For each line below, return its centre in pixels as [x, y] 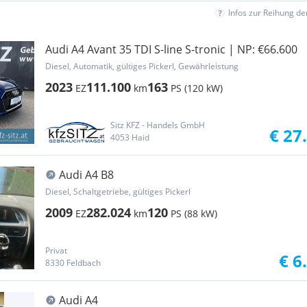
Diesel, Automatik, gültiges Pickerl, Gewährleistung [142, 66]
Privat [56, 250]
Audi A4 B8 [86, 175]
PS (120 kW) [197, 88]
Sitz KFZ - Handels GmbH [157, 125]
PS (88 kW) [194, 213]
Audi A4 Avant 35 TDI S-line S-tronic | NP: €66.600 [171, 49]
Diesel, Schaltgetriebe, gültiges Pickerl [118, 192]
